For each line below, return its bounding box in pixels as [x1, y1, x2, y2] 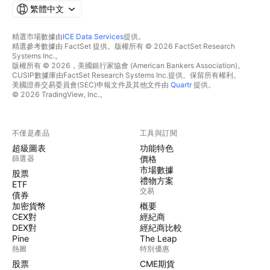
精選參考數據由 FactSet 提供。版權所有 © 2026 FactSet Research [12, 42, 235, 51]
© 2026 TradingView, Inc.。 [12, 90, 107, 99]
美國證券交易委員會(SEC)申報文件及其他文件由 [12, 80, 171, 90]
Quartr [171, 80, 192, 90]
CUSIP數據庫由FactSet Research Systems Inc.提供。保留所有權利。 [12, 71, 240, 80]
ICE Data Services [63, 32, 124, 42]
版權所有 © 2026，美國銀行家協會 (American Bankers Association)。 [12, 61, 245, 71]
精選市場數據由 [12, 32, 63, 42]
